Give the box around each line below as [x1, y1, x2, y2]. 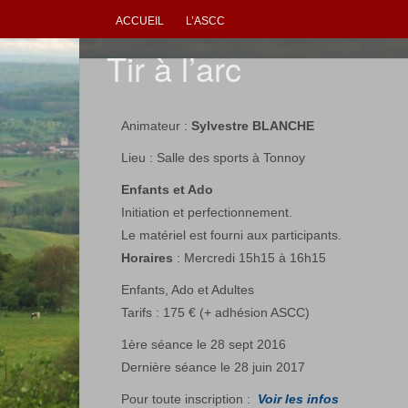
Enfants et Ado [121, 182, 213, 197]
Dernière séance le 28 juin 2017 [121, 360, 305, 374]
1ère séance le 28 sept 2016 [121, 337, 286, 352]
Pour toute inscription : [121, 392, 258, 406]
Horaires [121, 250, 173, 265]
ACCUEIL [116, 15, 164, 27]
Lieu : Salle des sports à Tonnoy [121, 150, 305, 165]
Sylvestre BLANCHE [191, 118, 314, 133]
